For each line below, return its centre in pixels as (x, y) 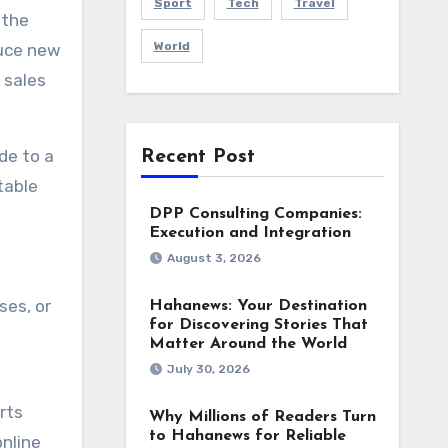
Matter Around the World (247, 344)
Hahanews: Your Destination (257, 306)
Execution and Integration (249, 233)
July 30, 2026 (208, 369)
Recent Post (197, 157)
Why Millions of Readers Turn (262, 417)
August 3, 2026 (213, 258)
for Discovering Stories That (258, 325)
